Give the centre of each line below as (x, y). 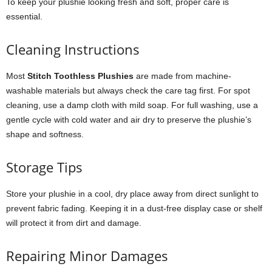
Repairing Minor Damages (87, 256)
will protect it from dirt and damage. (74, 223)
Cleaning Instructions (73, 49)
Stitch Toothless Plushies (80, 76)
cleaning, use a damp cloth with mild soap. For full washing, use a (132, 105)
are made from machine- (182, 76)
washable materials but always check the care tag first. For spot (128, 90)
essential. (24, 16)
